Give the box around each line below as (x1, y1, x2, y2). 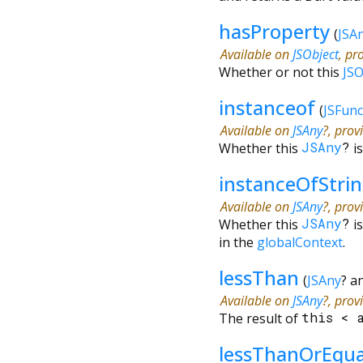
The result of (219, 309, 301, 327)
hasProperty (219, 17, 330, 45)
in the (219, 233, 257, 251)
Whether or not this (219, 62, 343, 81)
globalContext (257, 233, 343, 251)
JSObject (293, 45, 339, 63)
